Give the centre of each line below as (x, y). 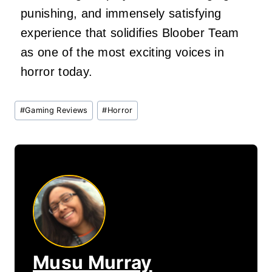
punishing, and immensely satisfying (121, 13)
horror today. (57, 71)
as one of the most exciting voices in (122, 52)
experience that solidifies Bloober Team (130, 32)
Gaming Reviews (56, 110)
